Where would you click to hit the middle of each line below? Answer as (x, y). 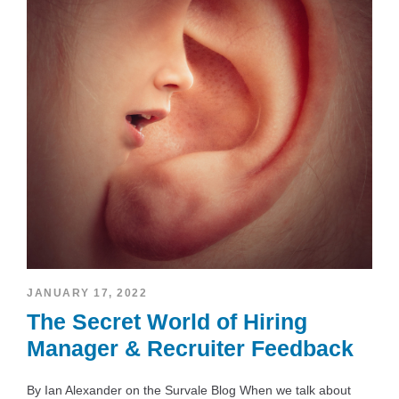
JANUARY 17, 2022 (87, 293)
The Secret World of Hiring (167, 321)
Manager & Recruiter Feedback (190, 348)
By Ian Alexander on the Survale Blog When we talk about (189, 390)
